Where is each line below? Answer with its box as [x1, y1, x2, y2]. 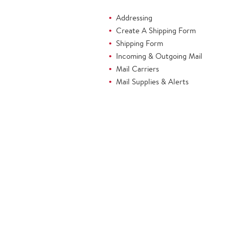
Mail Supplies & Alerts [116, 77, 189, 86]
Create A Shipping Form [116, 26, 196, 35]
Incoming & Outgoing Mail [116, 51, 202, 61]
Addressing [116, 13, 152, 22]
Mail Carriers [116, 64, 159, 74]
